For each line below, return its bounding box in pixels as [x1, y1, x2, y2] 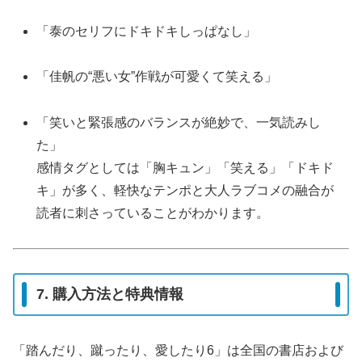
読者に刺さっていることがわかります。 [36, 206, 270, 221]
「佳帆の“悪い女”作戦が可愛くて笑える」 [36, 69, 278, 84]
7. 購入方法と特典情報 [36, 286, 183, 303]
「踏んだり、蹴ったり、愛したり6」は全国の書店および [13, 343, 343, 357]
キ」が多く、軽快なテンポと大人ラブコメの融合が [36, 183, 335, 198]
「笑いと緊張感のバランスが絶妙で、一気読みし [36, 116, 322, 130]
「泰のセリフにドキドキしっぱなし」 [36, 23, 257, 38]
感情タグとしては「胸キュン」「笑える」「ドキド [36, 161, 335, 175]
